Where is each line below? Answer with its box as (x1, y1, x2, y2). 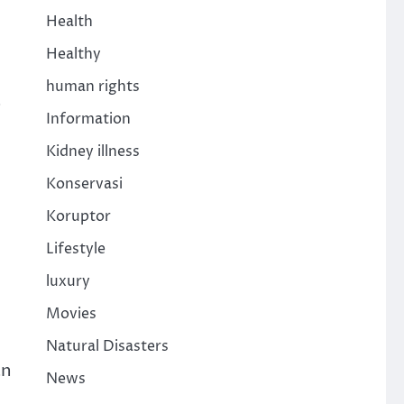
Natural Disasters (45, 336, 169, 357)
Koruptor (45, 207, 111, 227)
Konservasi (45, 174, 123, 195)
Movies (45, 304, 96, 325)
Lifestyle (45, 239, 106, 260)
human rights (45, 77, 140, 97)
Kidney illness (45, 142, 140, 162)
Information (45, 109, 131, 130)
